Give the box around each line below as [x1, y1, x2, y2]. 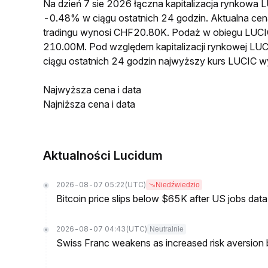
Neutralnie [150, 225, 184, 233]
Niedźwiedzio [156, 181, 200, 189]
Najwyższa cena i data [43, 84, 141, 96]
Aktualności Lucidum [43, 148, 163, 163]
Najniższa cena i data [43, 98, 135, 110]
